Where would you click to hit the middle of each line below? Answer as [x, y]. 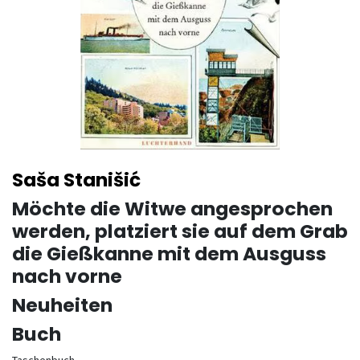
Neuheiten [62, 305]
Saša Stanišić [76, 180]
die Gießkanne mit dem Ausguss [169, 254]
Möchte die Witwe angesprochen [172, 209]
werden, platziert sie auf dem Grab [180, 231]
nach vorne [67, 276]
